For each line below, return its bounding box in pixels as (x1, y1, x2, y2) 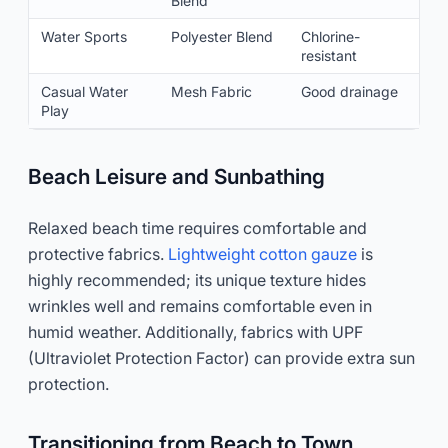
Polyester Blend (171, 27, 273, 45)
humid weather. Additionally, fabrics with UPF (28, 321, 363, 342)
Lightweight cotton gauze (168, 243, 357, 264)
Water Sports (41, 27, 127, 45)
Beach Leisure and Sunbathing (28, 163, 325, 189)
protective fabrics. (28, 243, 168, 264)
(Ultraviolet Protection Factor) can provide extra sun (28, 347, 415, 368)
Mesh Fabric (171, 82, 252, 100)
